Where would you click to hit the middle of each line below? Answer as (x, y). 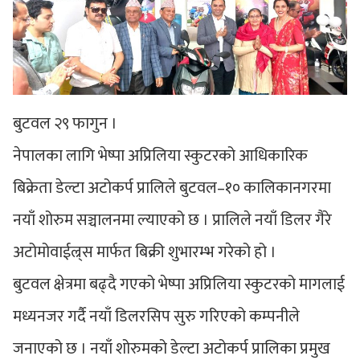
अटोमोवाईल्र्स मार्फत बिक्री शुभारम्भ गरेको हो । (145, 252)
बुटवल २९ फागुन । (65, 123)
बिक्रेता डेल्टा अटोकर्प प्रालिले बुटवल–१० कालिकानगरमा (172, 188)
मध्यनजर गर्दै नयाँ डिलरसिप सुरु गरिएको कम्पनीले (156, 316)
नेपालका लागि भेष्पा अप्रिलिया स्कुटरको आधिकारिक (160, 155)
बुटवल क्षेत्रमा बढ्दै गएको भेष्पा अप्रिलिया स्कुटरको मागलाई (179, 284)
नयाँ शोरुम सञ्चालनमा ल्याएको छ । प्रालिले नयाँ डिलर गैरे (172, 220)
